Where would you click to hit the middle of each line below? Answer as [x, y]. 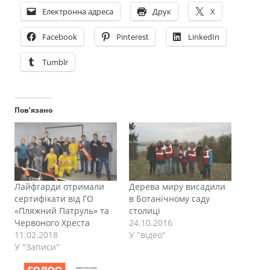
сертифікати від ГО [54, 199]
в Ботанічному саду [169, 199]
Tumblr [55, 62]
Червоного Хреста [52, 223]
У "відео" [147, 235]
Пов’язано [33, 110]
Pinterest [133, 37]
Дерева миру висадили [177, 187]
